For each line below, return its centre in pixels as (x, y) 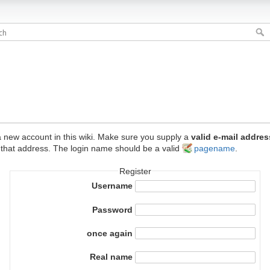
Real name (111, 257)
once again (110, 233)
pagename (214, 148)
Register (135, 171)
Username (112, 186)
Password (112, 209)
